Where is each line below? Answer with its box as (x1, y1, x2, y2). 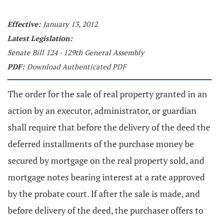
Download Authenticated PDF (27, 62, 126, 71)
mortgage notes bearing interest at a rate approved (8, 171, 205, 183)
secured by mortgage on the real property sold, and (8, 154, 204, 166)
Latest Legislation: (7, 33, 72, 43)
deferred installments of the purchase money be (8, 138, 194, 150)
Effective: (7, 19, 41, 29)
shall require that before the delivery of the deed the (8, 121, 210, 133)
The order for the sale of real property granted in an (8, 88, 207, 100)
